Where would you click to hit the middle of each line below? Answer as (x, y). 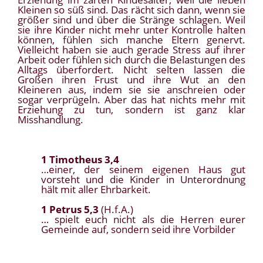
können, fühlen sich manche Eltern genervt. (131, 40)
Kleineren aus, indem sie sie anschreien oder (131, 90)
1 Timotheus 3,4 (80, 160)
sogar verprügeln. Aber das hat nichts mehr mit (131, 100)
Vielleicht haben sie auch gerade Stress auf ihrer (131, 50)
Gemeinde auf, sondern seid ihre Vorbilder (138, 230)
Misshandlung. (50, 120)
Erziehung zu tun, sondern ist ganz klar (131, 110)
